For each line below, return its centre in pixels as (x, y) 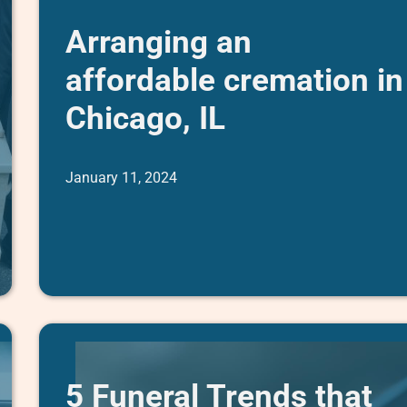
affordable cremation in (235, 80)
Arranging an (159, 42)
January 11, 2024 (122, 177)
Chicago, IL (146, 119)
